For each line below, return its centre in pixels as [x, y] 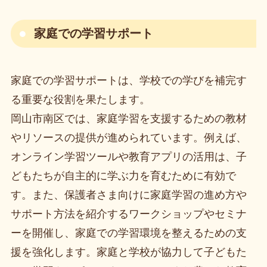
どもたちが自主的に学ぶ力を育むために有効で [123, 176]
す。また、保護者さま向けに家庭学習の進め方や [128, 195]
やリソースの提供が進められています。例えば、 [128, 138]
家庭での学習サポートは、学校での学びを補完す [128, 81]
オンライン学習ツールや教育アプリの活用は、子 [128, 157]
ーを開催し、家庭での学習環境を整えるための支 [128, 233]
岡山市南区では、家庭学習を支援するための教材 [128, 119]
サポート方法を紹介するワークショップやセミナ [128, 214]
